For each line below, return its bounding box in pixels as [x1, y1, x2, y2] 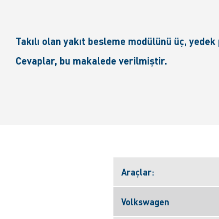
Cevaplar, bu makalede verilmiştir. [16, 54, 167, 67]
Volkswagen [121, 196, 169, 207]
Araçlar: [121, 166, 154, 177]
